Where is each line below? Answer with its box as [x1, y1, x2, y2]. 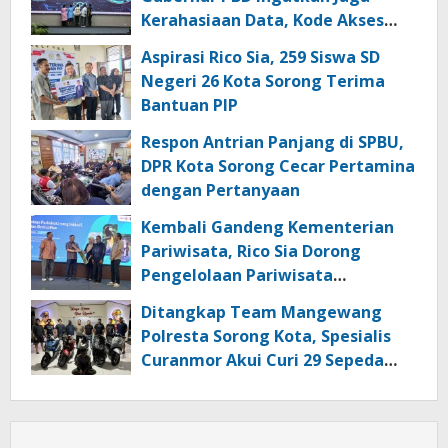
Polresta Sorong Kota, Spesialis [141, 324, 391, 347]
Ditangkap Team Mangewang [141, 300, 382, 323]
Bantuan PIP [141, 93, 238, 116]
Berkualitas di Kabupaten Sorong [141, 287, 406, 310]
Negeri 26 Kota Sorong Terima [141, 69, 385, 92]
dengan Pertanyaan [141, 178, 300, 201]
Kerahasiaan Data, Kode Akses [141, 8, 384, 31]
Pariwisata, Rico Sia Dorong [141, 239, 361, 262]
